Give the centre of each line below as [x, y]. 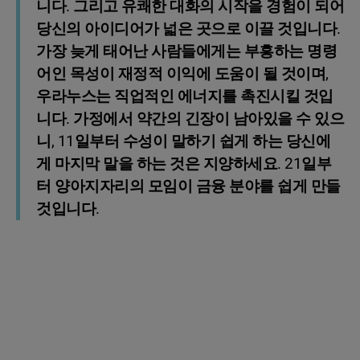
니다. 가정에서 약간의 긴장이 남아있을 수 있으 [190, 119]
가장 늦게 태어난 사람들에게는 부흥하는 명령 [186, 51]
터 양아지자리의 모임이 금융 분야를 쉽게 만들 [188, 186]
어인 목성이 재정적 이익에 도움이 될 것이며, [182, 74]
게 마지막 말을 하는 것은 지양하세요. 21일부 [184, 164]
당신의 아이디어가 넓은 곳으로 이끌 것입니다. [188, 29]
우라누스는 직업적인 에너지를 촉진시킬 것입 [185, 96]
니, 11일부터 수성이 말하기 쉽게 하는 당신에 [183, 141]
